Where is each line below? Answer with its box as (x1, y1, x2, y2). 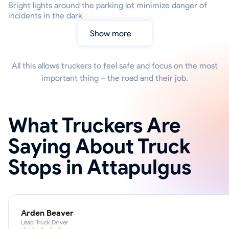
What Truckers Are (8, 113, 180, 138)
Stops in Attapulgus (8, 155, 191, 179)
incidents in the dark (8, 11, 82, 20)
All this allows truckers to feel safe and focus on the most (11, 61, 218, 71)
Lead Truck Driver (21, 218, 68, 226)
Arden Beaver (21, 208, 74, 218)
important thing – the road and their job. (41, 73, 188, 83)
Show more (94, 28, 131, 38)
